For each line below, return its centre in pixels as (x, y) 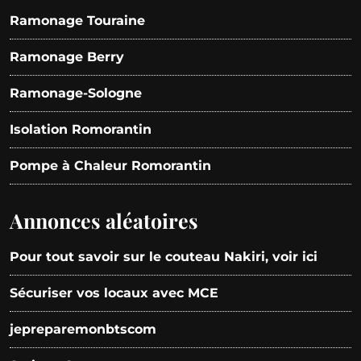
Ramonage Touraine (77, 21)
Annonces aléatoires (104, 220)
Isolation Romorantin (81, 129)
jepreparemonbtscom (83, 329)
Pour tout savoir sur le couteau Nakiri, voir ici (164, 257)
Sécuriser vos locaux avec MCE (114, 293)
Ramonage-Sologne (76, 93)
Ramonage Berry (67, 57)
